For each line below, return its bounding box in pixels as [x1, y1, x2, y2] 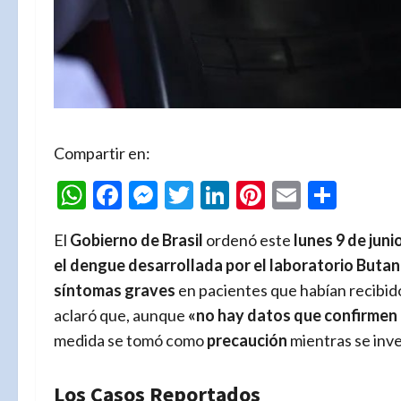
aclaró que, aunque [54, 304, 188, 325]
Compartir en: [54, 143, 150, 164]
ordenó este [203, 229, 294, 250]
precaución [207, 329, 287, 350]
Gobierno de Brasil [70, 229, 203, 250]
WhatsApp [86, 176, 218, 212]
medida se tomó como [54, 329, 207, 350]
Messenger [158, 176, 294, 212]
